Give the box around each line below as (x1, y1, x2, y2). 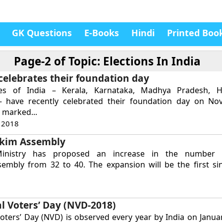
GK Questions (12, 27, 72, 39)
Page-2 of (14, 54, 69, 69)
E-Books (84, 27, 119, 39)
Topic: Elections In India (68, 54, 201, 69)
